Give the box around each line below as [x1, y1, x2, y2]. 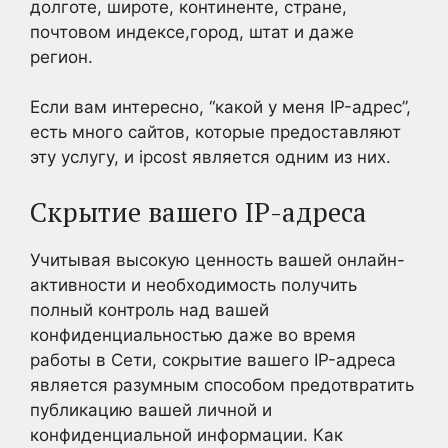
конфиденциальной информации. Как [30, 424, 343, 445]
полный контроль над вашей [30, 299, 269, 320]
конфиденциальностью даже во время [30, 324, 356, 345]
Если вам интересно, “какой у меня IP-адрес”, [30, 97, 411, 117]
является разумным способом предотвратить [30, 374, 414, 395]
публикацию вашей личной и [30, 399, 272, 420]
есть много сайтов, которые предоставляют [30, 122, 401, 142]
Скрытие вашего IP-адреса [30, 193, 367, 230]
